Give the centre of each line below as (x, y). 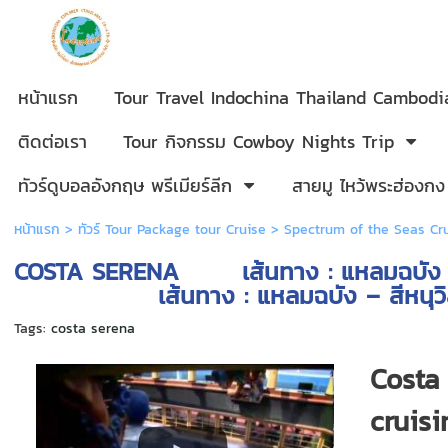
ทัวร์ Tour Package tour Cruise (171, 229)
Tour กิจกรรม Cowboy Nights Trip (258, 141)
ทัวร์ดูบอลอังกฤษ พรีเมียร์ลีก (125, 185)
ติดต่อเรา (52, 141)
